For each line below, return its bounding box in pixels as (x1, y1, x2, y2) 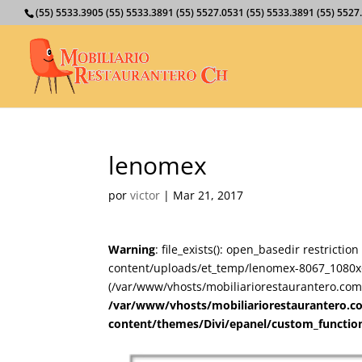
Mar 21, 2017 (173, 187, 244, 203)
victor (130, 187, 161, 203)
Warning (108, 242, 156, 257)
